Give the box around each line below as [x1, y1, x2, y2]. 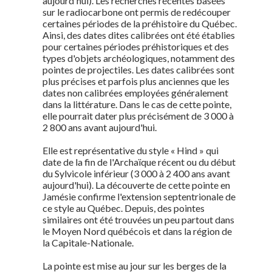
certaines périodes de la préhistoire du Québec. [42, 18, 237, 29]
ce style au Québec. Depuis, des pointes [42, 202, 205, 214]
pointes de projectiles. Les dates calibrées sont [42, 64, 234, 75]
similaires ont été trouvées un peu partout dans [42, 214, 234, 225]
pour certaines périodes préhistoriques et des [42, 41, 229, 52]
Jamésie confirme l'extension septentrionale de [42, 191, 236, 202]
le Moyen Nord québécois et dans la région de [42, 225, 232, 237]
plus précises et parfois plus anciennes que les [42, 75, 229, 87]
